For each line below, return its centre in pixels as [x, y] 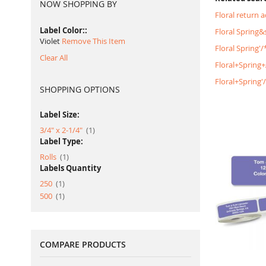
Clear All [54, 58]
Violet [50, 41]
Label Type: [61, 141]
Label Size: [60, 115]
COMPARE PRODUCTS [83, 244]
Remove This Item [94, 41]
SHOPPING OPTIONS [80, 89]
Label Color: [62, 30]
